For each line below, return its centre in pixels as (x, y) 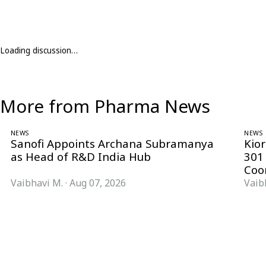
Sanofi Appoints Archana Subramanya (112, 144)
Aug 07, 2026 (98, 183)
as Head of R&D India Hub (81, 157)
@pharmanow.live (110, 259)
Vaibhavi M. (37, 183)
